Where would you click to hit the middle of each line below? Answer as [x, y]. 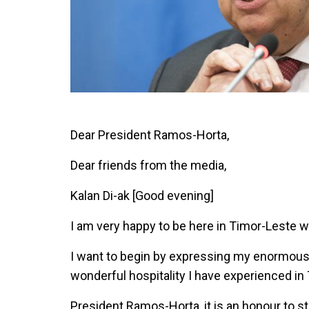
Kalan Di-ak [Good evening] [142, 196]
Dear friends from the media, [148, 166]
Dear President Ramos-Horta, [150, 135]
